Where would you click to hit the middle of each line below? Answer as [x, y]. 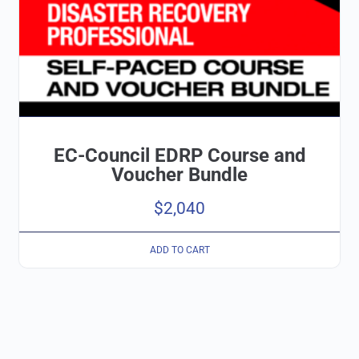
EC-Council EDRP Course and [179, 156]
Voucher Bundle [179, 175]
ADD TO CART [179, 250]
